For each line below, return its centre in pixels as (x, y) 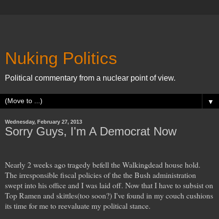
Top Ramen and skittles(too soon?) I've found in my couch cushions (109, 195)
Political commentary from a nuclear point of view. (90, 78)
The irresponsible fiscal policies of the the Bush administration (100, 175)
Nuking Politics (61, 58)
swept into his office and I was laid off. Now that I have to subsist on (109, 185)
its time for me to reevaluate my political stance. (78, 205)
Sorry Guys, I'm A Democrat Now (91, 131)
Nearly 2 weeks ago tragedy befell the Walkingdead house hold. (103, 164)
